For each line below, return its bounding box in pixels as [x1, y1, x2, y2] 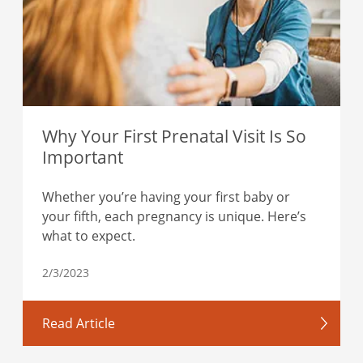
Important [42, 145, 123, 169]
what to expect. [42, 227, 135, 246]
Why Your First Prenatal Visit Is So [42, 124, 306, 148]
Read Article [42, 314, 115, 333]
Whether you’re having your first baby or [42, 188, 290, 207]
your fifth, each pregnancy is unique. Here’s [42, 207, 306, 226]
